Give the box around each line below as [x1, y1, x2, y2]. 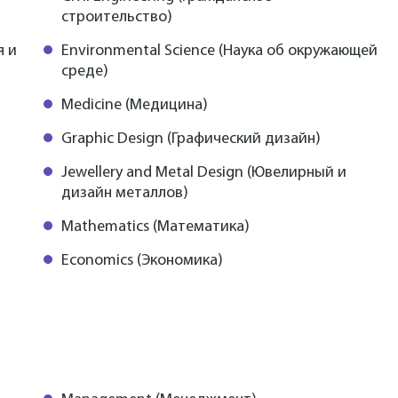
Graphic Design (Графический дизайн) [61, 130, 321, 147]
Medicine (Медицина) [61, 96, 208, 114]
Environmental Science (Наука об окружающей [61, 42, 378, 60]
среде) [61, 62, 108, 80]
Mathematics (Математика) [61, 218, 250, 235]
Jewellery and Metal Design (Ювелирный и [61, 163, 346, 181]
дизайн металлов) [61, 184, 188, 202]
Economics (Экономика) [61, 251, 223, 269]
